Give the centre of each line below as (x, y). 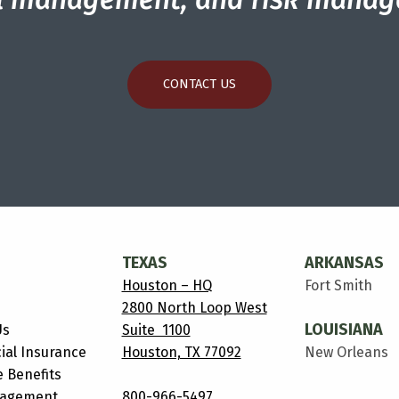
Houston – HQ (167, 285)
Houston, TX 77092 (181, 352)
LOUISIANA (343, 329)
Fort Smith (338, 285)
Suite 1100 (156, 330)
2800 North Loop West (194, 307)
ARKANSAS (344, 262)
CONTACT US (199, 85)
